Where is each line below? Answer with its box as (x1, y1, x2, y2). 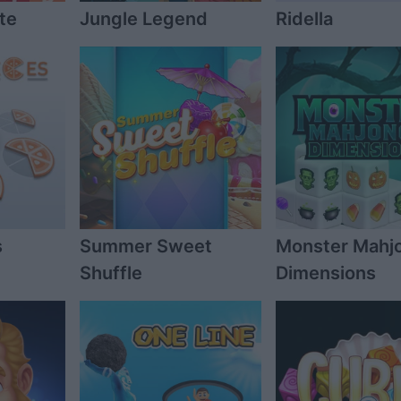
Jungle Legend (79, 8, 208, 30)
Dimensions (275, 261, 376, 284)
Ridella (275, 8, 333, 30)
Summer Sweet (79, 235, 212, 257)
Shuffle (79, 261, 142, 284)
